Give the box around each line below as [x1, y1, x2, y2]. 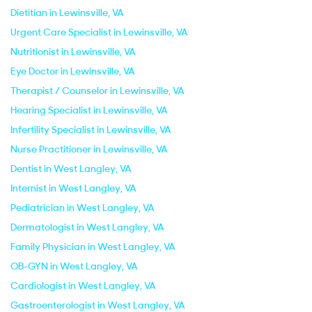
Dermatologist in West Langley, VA [10, 221, 164, 233]
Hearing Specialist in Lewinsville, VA [10, 104, 168, 116]
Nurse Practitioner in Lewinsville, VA [10, 143, 168, 155]
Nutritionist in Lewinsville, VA [10, 45, 136, 58]
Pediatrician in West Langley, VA [10, 201, 155, 214]
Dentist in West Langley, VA [10, 162, 132, 175]
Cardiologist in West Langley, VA [10, 279, 156, 292]
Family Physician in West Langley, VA [10, 240, 175, 253]
